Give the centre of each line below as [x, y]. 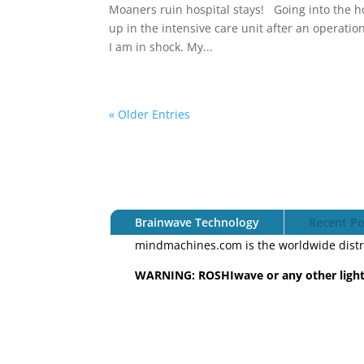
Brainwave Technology [197, 222]
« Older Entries [150, 114]
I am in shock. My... [161, 46]
